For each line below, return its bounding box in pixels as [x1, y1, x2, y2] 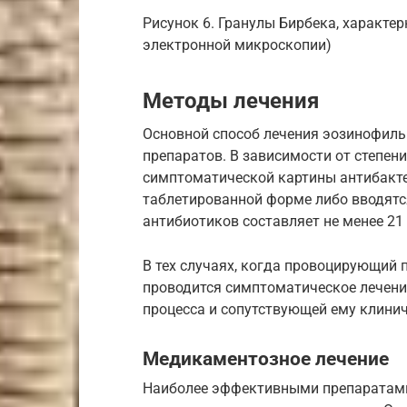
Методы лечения [143, 87, 319, 114]
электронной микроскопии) [143, 35, 332, 54]
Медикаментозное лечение [143, 347, 389, 370]
